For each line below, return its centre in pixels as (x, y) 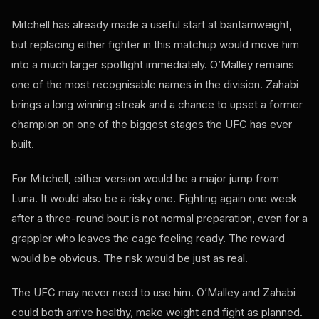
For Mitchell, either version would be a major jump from (145, 179)
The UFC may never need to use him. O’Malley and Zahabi (153, 293)
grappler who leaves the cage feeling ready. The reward (148, 239)
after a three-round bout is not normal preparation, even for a (159, 219)
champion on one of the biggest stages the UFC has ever (152, 125)
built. (23, 145)
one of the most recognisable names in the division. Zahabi (155, 85)
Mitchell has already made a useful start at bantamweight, (152, 25)
